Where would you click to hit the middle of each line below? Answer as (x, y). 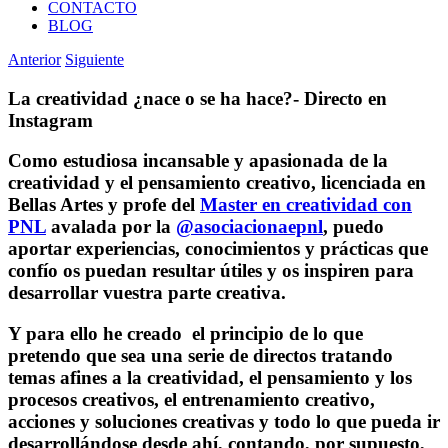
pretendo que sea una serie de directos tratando (200, 356)
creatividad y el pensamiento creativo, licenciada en (217, 183)
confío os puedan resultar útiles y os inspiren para (211, 271)
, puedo (353, 227)
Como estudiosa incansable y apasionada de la (198, 161)
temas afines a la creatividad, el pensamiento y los (210, 378)
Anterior (34, 59)
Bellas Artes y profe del (104, 205)
